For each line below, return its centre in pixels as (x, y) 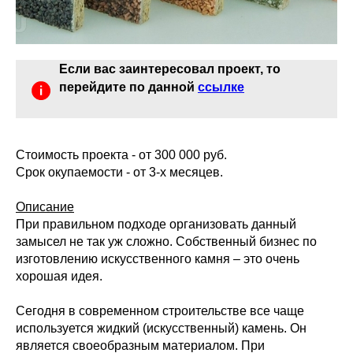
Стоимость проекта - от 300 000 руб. (121, 155)
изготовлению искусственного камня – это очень (158, 259)
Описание (45, 207)
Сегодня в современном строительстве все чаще (160, 311)
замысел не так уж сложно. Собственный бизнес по (166, 242)
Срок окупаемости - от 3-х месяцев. (119, 173)
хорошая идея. (59, 277)
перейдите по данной (128, 87)
